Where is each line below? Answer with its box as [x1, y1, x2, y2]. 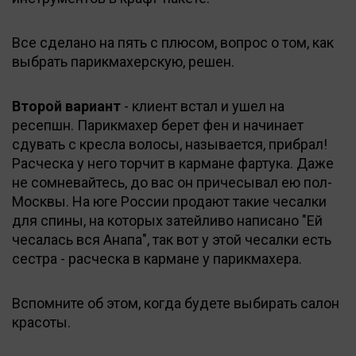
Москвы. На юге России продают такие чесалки [12, 192, 327, 210]
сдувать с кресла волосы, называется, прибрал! [12, 135, 327, 153]
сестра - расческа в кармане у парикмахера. [12, 250, 302, 267]
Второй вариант [12, 97, 121, 114]
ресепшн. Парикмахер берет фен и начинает [12, 116, 304, 133]
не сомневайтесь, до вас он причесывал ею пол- [12, 173, 332, 191]
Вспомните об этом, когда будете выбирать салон [12, 294, 339, 311]
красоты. [12, 313, 71, 331]
